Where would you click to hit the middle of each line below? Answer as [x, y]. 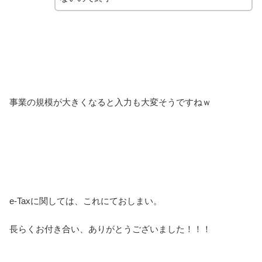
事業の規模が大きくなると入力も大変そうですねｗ [110, 102]
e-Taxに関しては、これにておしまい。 [86, 201]
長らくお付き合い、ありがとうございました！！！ [110, 229]
